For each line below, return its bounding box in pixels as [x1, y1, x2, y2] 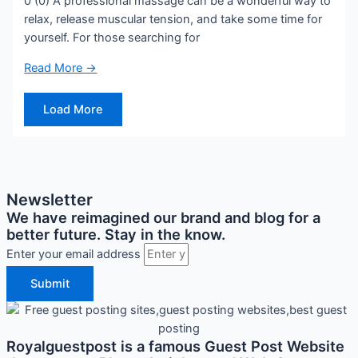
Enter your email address [6, 247, 144, 262]
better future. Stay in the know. [6, 225, 225, 244]
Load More [43, 102, 104, 117]
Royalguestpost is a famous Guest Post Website [6, 337, 344, 356]
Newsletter [6, 190, 93, 210]
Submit [30, 276, 70, 292]
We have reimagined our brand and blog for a [6, 209, 320, 227]
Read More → [24, 61, 97, 76]
